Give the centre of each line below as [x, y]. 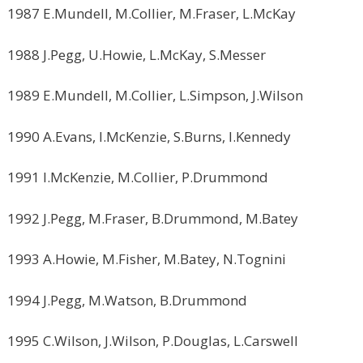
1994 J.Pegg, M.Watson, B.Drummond [127, 300]
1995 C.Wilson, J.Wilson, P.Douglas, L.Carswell [153, 341]
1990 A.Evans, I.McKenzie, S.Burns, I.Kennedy [149, 136]
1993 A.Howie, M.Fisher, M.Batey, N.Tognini [147, 259]
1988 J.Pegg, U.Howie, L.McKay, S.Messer [137, 54]
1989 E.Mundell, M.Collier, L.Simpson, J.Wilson [155, 95]
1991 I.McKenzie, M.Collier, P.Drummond [138, 177]
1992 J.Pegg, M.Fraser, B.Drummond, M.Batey [153, 218]
